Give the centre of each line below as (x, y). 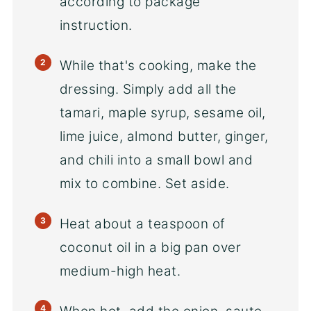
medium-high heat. (120, 271)
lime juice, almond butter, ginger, (164, 137)
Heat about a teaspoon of (142, 224)
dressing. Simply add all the (148, 90)
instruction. (96, 26)
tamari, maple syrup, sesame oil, (162, 113)
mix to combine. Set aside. (144, 184)
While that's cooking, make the (158, 66)
